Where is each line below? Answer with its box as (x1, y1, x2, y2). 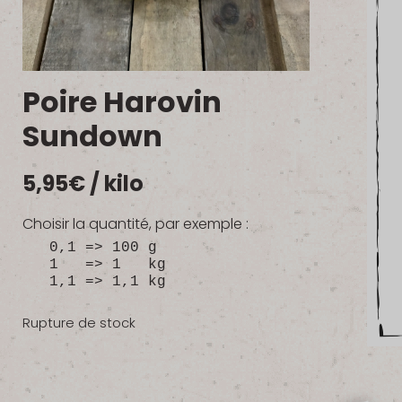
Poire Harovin (22, 81, 222, 122)
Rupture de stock (22, 314, 135, 333)
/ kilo (90, 168, 144, 198)
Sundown (22, 115, 162, 156)
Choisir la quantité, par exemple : (22, 213, 249, 234)
